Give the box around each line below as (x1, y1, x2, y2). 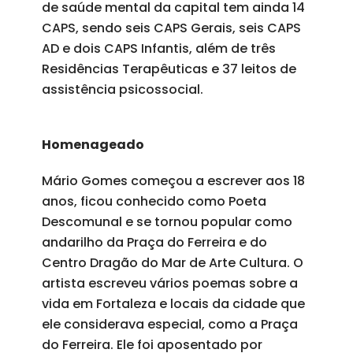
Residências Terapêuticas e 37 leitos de (41, 59, 296, 78)
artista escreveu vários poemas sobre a (41, 273, 298, 292)
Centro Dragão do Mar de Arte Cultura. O (41, 253, 303, 272)
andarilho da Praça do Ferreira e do (41, 232, 267, 251)
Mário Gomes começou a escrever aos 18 (41, 171, 305, 190)
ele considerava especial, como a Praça (41, 314, 298, 333)
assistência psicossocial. (41, 80, 203, 98)
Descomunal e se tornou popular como (41, 212, 292, 231)
